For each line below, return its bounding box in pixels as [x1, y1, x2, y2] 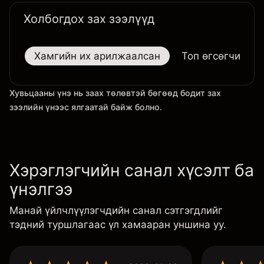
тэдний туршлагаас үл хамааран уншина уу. [9, 219, 226, 230]
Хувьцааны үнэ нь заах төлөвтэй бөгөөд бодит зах [9, 88, 221, 98]
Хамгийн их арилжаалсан [34, 50, 160, 62]
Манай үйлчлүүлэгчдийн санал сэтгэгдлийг [9, 204, 223, 216]
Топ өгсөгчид [181, 50, 247, 62]
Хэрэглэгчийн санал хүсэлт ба [9, 160, 254, 180]
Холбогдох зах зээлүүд [24, 12, 154, 26]
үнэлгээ [9, 179, 72, 199]
